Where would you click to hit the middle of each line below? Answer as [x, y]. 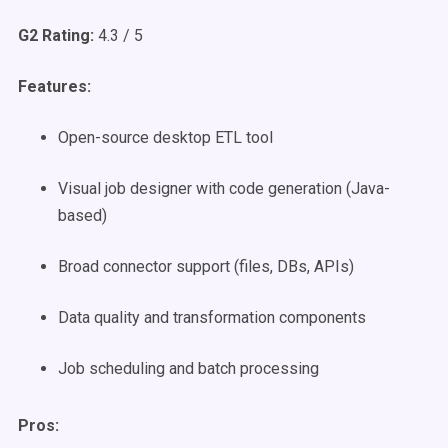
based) [82, 215]
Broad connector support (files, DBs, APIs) [206, 266]
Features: [54, 86]
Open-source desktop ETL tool [165, 137]
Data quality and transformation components [212, 317]
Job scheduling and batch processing [188, 368]
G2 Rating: [56, 35]
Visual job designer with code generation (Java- [224, 188]
